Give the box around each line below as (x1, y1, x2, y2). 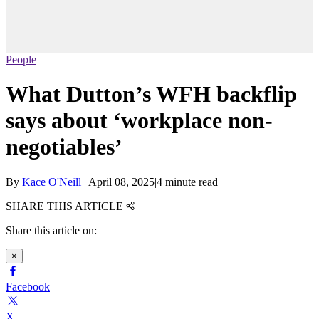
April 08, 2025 (88, 175, 155, 188)
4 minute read (157, 175, 218, 188)
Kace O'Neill (22, 175, 81, 188)
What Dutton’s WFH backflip (6, 81, 297, 108)
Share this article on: (6, 224, 97, 236)
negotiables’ (6, 134, 122, 160)
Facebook (6, 280, 50, 293)
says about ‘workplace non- (6, 108, 273, 134)
